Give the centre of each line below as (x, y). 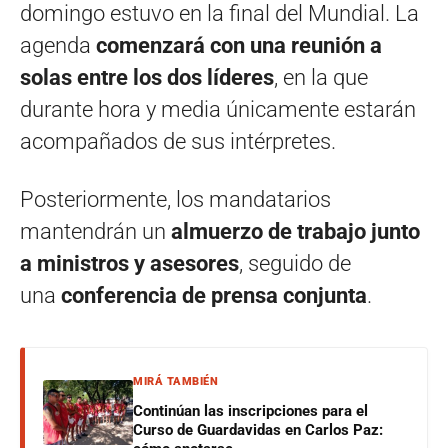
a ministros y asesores (129, 263)
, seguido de (295, 263)
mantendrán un (95, 231)
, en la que (321, 77)
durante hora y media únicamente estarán (218, 109)
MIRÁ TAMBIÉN (175, 381)
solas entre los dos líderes (147, 77)
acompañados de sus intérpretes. (178, 141)
